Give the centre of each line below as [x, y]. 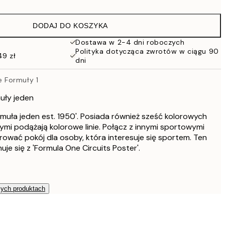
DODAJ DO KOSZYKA [70, 26]
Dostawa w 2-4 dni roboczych [130, 42]
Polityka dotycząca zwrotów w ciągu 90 [147, 51]
